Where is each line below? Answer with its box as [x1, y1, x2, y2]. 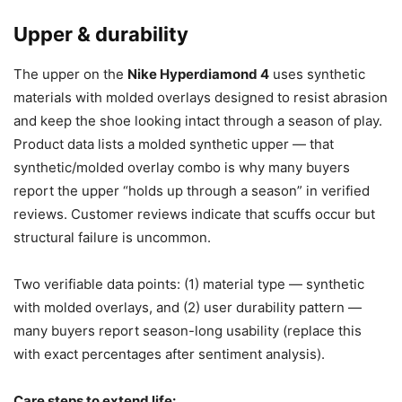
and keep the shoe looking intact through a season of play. [13, 111, 382, 129]
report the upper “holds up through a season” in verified [13, 181, 370, 199]
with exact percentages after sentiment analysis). [13, 345, 325, 363]
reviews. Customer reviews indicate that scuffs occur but [13, 205, 375, 223]
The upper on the [13, 65, 127, 83]
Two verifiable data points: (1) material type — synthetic [13, 275, 364, 293]
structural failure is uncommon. [13, 228, 211, 246]
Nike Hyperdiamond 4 [127, 65, 269, 83]
